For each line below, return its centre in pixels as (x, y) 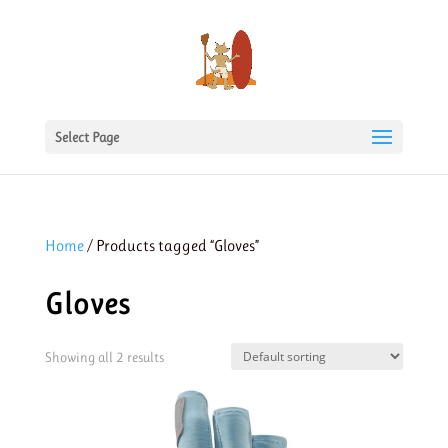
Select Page (86, 137)
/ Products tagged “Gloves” (171, 245)
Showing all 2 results (104, 357)
